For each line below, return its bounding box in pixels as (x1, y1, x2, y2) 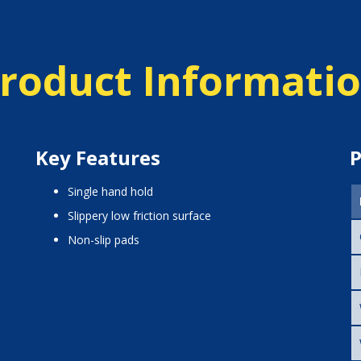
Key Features (35, 144, 160, 172)
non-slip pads (76, 232, 139, 248)
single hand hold (73, 184, 153, 200)
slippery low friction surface (73, 208, 211, 224)
